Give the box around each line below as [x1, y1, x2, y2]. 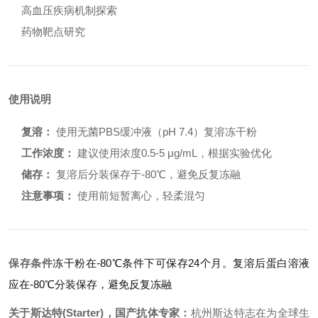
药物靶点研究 [21, 26, 85, 38]
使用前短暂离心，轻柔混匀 [75, 190, 205, 202]
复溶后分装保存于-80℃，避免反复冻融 [53, 168, 241, 180]
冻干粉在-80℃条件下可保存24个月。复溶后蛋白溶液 [53, 257, 309, 269]
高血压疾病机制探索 [21, 4, 117, 16]
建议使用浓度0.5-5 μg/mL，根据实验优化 [75, 147, 272, 159]
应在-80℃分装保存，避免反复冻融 [9, 278, 172, 290]
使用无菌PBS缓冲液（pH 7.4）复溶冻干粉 [53, 126, 257, 138]
